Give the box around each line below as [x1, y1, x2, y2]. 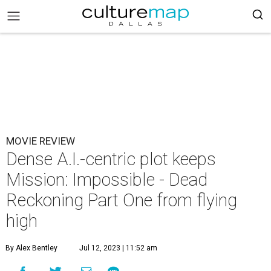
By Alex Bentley [5, 244, 57, 252]
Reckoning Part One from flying [6, 190, 237, 211]
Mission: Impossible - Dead [6, 169, 207, 190]
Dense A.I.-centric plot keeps [6, 149, 216, 169]
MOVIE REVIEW [6, 135, 75, 147]
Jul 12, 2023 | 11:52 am [79, 244, 157, 252]
